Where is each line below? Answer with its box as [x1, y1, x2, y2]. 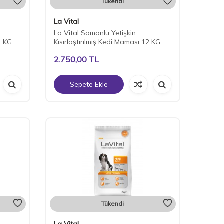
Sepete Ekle [69, 80, 108, 89]
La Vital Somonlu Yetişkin [53, 28, 136, 38]
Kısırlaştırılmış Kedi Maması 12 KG [53, 37, 160, 47]
